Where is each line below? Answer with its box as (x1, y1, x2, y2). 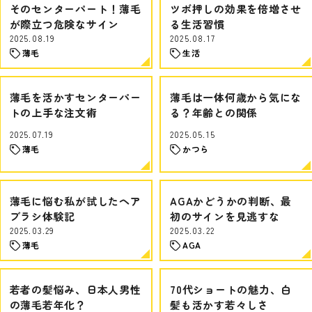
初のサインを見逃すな (170, 209, 280, 224)
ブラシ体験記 (9, 209, 75, 224)
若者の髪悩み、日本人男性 (9, 282, 141, 297)
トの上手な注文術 (9, 105, 97, 120)
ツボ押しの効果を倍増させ (170, 1, 302, 16)
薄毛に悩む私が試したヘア (9, 194, 141, 208)
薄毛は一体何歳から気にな (170, 90, 302, 104)
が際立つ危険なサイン (9, 17, 119, 31)
